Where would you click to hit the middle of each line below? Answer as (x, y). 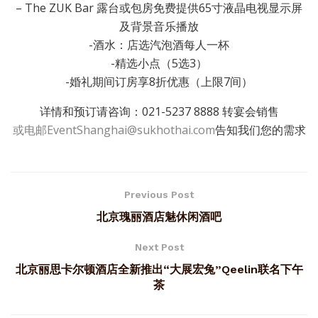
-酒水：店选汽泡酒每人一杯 (159, 45)
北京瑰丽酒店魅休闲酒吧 (159, 217)
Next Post (159, 247)
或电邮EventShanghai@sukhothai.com (114, 130)
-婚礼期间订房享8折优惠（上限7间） (159, 82)
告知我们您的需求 (260, 130)
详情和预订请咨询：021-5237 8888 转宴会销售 (159, 112)
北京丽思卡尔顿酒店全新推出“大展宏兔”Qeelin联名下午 (159, 270)
